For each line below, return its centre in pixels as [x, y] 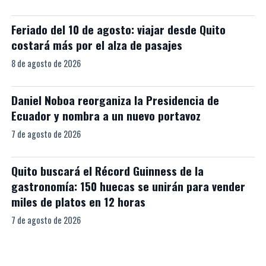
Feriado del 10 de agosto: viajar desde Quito [118, 30]
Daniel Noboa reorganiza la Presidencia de [115, 100]
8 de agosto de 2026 [46, 64]
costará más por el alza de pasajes [96, 45]
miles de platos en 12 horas [78, 202]
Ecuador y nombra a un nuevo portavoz [106, 116]
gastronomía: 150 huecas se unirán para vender [128, 186]
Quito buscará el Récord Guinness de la [107, 171]
